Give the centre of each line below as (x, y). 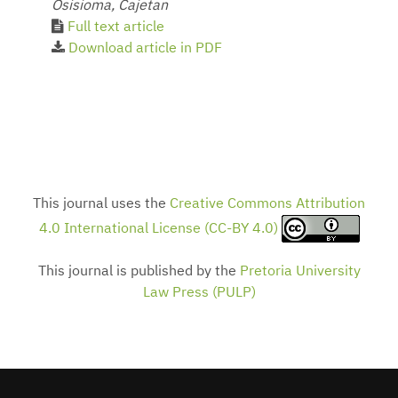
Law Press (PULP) (199, 294)
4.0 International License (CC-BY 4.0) (160, 229)
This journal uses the (101, 205)
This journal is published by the (139, 272)
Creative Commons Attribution (267, 205)
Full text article (116, 27)
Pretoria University (300, 272)
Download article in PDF (145, 48)
